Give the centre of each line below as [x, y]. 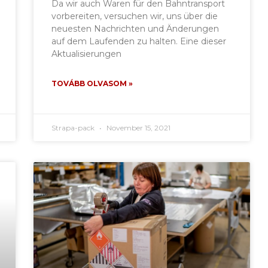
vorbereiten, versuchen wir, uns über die [135, 16]
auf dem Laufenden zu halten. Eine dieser [139, 41]
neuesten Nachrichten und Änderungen [135, 28]
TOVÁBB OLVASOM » [92, 83]
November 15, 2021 [138, 127]
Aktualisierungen [87, 54]
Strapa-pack [74, 127]
